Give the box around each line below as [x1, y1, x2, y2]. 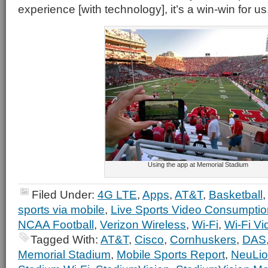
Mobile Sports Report [117, 248, 225, 261]
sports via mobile [18, 203, 105, 216]
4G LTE [98, 188, 137, 201]
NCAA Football [18, 218, 94, 231]
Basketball [209, 188, 263, 201]
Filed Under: [32, 188, 98, 201]
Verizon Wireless [100, 218, 186, 231]
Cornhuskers [170, 233, 236, 246]
